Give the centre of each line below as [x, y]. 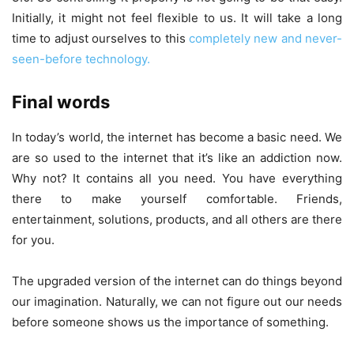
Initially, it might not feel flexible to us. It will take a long [177, 17]
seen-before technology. [81, 58]
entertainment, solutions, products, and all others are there [177, 219]
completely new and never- [265, 38]
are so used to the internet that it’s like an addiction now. [177, 157]
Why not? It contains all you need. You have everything [177, 178]
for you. [33, 239]
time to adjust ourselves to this [100, 38]
